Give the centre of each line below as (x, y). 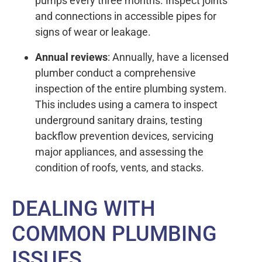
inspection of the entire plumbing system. (131, 89)
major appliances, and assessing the (119, 152)
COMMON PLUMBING (114, 234)
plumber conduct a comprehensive (116, 73)
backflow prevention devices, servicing (124, 136)
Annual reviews (71, 57)
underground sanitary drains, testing (119, 120)
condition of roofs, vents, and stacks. (120, 168)
